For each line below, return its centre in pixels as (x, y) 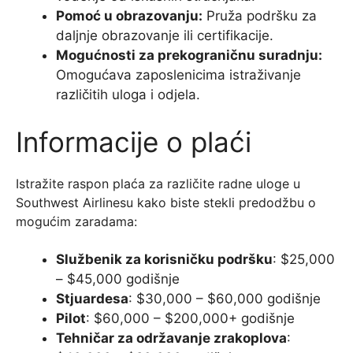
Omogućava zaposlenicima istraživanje (178, 75)
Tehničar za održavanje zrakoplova (171, 338)
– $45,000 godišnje (118, 279)
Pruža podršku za (260, 16)
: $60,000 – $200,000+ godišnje (190, 318)
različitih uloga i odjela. (128, 95)
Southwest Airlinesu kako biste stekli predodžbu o (166, 202)
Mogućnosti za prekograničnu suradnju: (189, 56)
